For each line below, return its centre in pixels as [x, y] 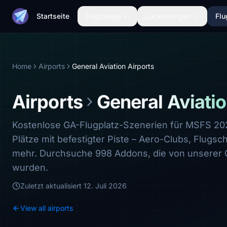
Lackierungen [168, 16]
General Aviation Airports [113, 66]
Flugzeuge [103, 16]
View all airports [47, 208]
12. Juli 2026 [105, 186]
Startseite [53, 16]
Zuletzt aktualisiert [52, 186]
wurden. [30, 167]
